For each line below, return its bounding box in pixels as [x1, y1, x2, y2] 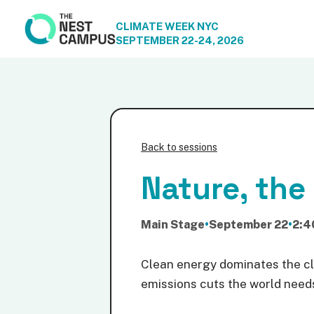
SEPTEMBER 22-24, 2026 [115, 34, 244, 46]
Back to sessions [140, 142, 217, 153]
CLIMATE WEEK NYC [115, 20, 219, 32]
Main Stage [140, 218, 205, 231]
